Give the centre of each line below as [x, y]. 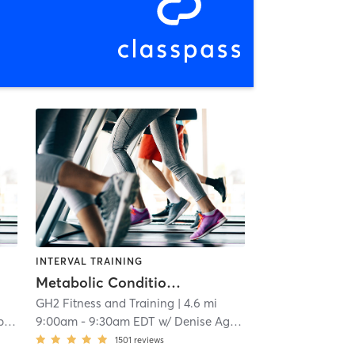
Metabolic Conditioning [173, 282]
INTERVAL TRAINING [89, 261]
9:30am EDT [122, 321]
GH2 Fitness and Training [105, 303]
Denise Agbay [202, 321]
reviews [149, 340]
